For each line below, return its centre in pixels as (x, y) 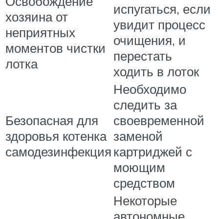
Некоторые (145, 201)
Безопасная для (52, 120)
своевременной (159, 120)
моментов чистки (55, 48)
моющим (139, 167)
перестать (143, 56)
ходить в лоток (156, 72)
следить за (145, 105)
